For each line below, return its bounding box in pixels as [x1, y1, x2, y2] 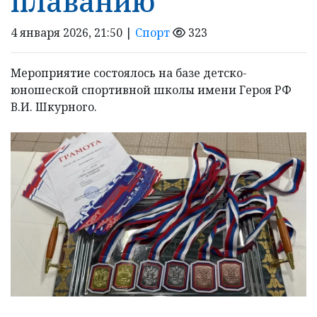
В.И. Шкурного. [11, 99, 97, 115]
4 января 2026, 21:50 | [11, 25, 135, 41]
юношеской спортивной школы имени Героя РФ [11, 82, 292, 98]
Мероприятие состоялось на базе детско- [11, 65, 247, 81]
